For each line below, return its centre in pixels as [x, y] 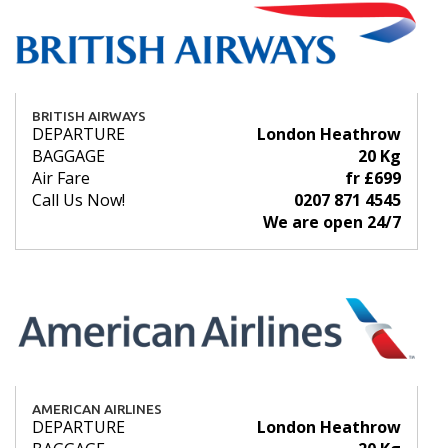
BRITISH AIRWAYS [89, 116]
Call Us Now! [78, 200]
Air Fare [61, 178]
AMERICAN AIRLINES [97, 409]
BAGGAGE [68, 156]
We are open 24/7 [332, 222]
